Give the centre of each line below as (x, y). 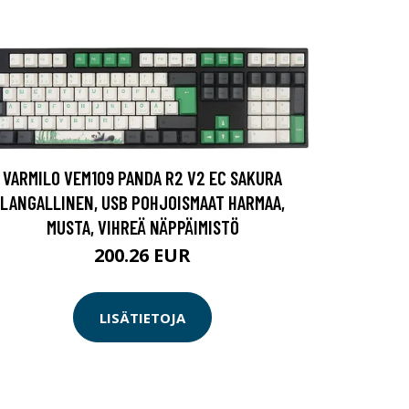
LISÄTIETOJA (142, 317)
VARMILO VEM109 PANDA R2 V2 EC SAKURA (142, 178)
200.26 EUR (142, 256)
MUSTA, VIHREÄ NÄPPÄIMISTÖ (142, 227)
